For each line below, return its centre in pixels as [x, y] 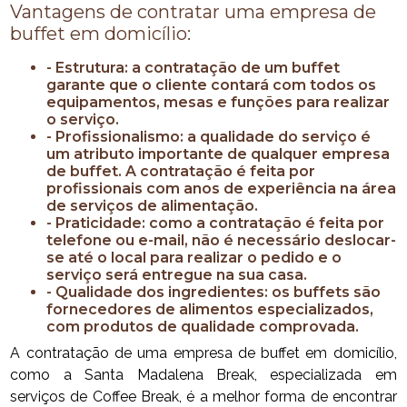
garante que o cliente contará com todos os [212, 85]
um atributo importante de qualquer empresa [218, 154]
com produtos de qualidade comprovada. [203, 327]
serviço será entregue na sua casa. [177, 275]
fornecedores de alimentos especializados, [210, 310]
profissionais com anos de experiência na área [222, 189]
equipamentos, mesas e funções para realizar [218, 103]
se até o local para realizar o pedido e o [194, 258]
